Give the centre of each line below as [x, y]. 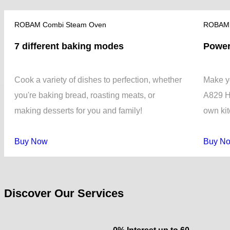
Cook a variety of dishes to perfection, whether [98, 80]
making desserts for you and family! [84, 110]
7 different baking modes [69, 46]
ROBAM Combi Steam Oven [60, 24]
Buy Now [31, 141]
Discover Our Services [64, 193]
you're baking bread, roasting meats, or [85, 95]
